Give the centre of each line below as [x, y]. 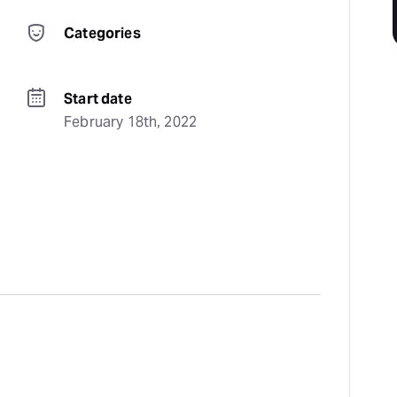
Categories [102, 33]
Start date [98, 99]
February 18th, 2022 [131, 122]
